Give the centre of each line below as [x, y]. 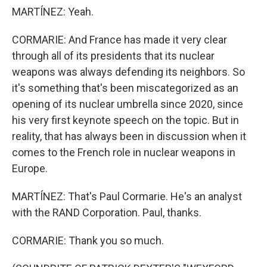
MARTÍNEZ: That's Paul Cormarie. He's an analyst [127, 196]
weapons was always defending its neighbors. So [128, 72]
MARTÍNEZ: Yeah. [53, 12]
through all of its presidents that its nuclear [113, 56]
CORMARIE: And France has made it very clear [119, 40]
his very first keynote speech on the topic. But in [125, 120]
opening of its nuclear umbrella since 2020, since [128, 104]
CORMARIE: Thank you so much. [88, 240]
